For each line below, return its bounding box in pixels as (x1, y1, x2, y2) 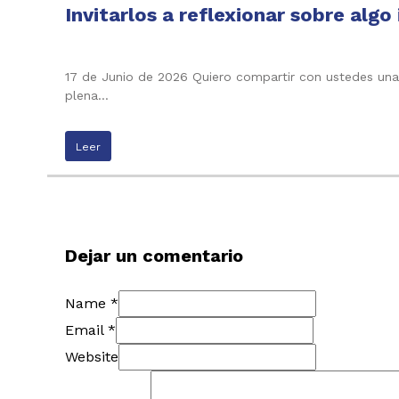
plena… (64, 87, 109, 102)
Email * (64, 322, 116, 339)
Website (64, 348, 118, 366)
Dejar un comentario (64, 245, 243, 267)
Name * (64, 295, 118, 313)
